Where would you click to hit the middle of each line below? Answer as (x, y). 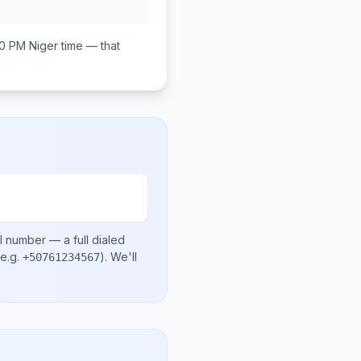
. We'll (121, 257)
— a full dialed (85, 240)
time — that (89, 46)
